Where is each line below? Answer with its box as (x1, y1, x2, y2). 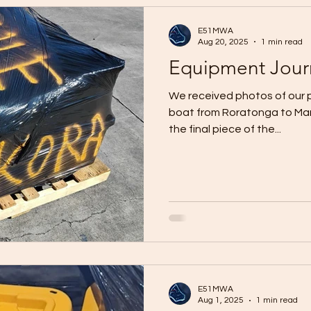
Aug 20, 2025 (198, 37, 249, 47)
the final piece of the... (169, 123, 281, 135)
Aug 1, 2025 (198, 296, 244, 305)
